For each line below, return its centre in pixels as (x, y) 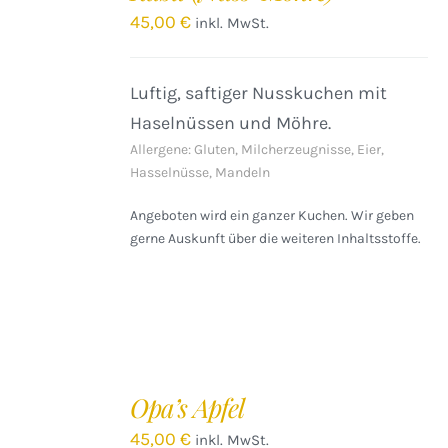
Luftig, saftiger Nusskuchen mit (259, 93)
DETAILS (45, 38)
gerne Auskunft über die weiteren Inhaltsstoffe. (276, 238)
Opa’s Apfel (187, 407)
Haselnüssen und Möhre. (231, 123)
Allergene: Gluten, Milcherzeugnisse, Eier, (257, 149)
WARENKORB (59, 411)
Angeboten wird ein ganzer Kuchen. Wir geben (272, 215)
